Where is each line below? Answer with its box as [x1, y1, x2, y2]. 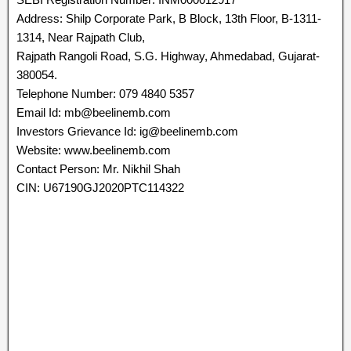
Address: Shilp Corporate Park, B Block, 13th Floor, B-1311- [16, 12, 321, 25]
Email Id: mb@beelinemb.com [16, 106, 171, 119]
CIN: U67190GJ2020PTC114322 [16, 181, 184, 194]
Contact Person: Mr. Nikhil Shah [16, 162, 180, 175]
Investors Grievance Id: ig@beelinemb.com [16, 125, 238, 138]
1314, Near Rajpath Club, [16, 31, 145, 44]
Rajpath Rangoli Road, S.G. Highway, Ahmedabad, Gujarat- [16, 49, 320, 63]
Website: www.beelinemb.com [16, 143, 171, 157]
